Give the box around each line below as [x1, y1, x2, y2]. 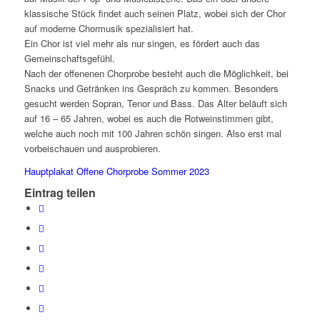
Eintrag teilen [24, 184, 96, 201]
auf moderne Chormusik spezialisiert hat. [24, 21, 194, 36]
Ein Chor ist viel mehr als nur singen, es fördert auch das [24, 36, 260, 51]
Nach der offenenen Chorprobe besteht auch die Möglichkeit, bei [24, 66, 289, 81]
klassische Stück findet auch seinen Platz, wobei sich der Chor [24, 6, 286, 21]
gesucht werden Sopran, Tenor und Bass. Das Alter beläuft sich [24, 96, 287, 111]
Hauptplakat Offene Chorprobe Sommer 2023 [24, 164, 209, 179]
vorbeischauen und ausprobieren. [24, 141, 161, 156]
